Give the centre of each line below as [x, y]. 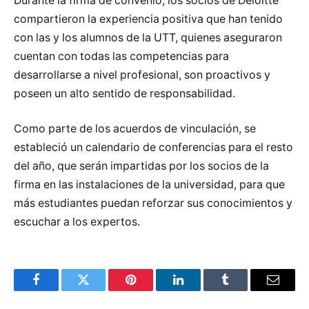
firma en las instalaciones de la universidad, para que [149, 185]
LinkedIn [200, 290]
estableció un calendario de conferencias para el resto [153, 148]
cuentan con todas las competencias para [121, 56]
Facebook [59, 290]
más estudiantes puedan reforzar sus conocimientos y [153, 203]
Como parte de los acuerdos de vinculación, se [135, 129]
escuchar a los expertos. [77, 222]
